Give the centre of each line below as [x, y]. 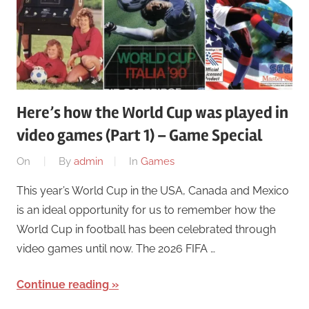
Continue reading [63, 284]
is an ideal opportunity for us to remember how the [146, 210]
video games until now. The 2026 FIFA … [116, 248]
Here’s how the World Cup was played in [152, 113]
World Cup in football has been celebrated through [146, 229]
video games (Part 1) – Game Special [139, 136]
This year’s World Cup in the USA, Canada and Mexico [153, 190]
